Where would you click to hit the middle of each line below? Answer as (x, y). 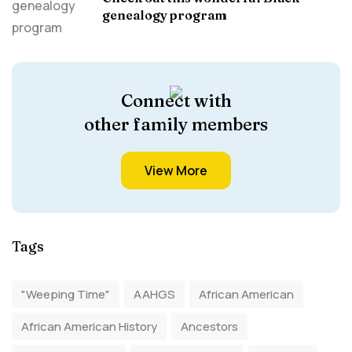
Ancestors (209, 326)
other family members (176, 124)
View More (176, 170)
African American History (89, 326)
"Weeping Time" (66, 294)
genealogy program (165, 15)
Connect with (176, 101)
